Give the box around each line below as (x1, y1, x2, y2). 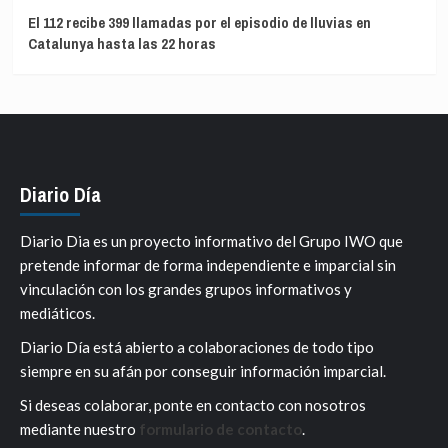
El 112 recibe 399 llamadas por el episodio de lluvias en (27, 11, 371, 33)
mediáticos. (20, 303, 95, 322)
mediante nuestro (20, 419, 139, 438)
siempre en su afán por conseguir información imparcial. (20, 361, 386, 380)
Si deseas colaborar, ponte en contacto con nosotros (20, 395, 366, 414)
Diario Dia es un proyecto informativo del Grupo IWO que (20, 231, 403, 250)
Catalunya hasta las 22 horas (27, 32, 216, 54)
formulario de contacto (139, 419, 302, 438)
